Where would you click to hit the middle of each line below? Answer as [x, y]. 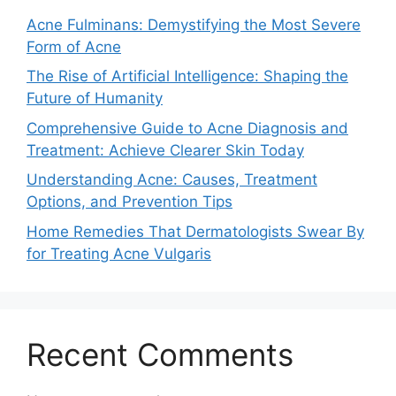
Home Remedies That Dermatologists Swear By [195, 231]
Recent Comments [160, 354]
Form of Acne [74, 46]
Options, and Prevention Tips [129, 202]
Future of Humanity [95, 98]
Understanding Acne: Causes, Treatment [172, 179]
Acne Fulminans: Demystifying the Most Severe [194, 24]
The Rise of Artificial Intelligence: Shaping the [187, 76]
